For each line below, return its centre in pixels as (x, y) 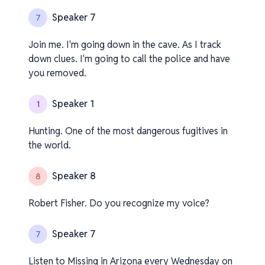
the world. (50, 145)
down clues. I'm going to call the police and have (129, 59)
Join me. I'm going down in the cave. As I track (125, 45)
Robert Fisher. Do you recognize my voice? (119, 203)
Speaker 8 (74, 176)
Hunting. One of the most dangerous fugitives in (128, 131)
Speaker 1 (73, 104)
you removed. (57, 73)
